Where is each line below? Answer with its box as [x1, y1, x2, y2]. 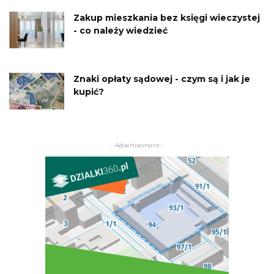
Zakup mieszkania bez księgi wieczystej [73, 12, 260, 23]
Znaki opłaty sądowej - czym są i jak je [73, 73, 250, 84]
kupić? [73, 86, 104, 97]
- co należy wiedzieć [73, 24, 168, 36]
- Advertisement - [110, 141, 164, 149]
